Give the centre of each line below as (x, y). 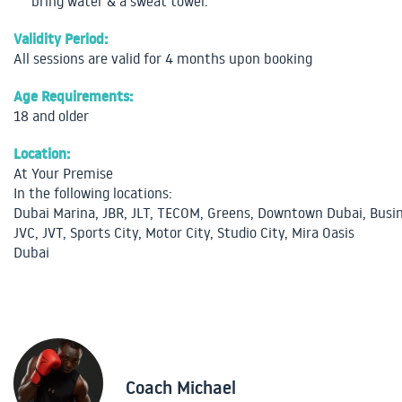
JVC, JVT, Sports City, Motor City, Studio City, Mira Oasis (184, 233)
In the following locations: (93, 193)
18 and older (51, 116)
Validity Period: (61, 39)
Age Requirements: (73, 96)
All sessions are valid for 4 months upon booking (163, 59)
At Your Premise (63, 174)
